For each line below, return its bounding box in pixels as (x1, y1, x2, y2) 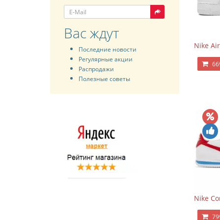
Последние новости (79, 45, 137, 53)
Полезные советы (79, 75, 130, 82)
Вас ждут (64, 24, 119, 42)
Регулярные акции (79, 55, 133, 63)
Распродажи (79, 65, 114, 73)
